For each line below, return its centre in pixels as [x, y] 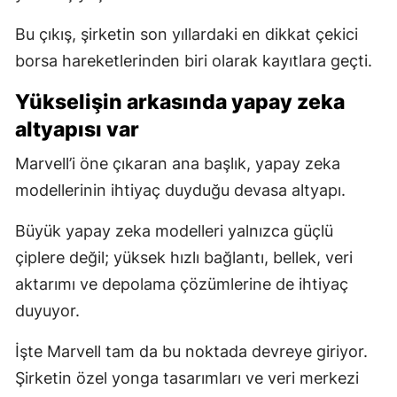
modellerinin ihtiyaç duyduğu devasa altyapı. [180, 190]
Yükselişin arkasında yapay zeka [180, 101]
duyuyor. [47, 310]
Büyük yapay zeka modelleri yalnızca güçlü [174, 230]
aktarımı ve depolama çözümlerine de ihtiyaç [182, 284]
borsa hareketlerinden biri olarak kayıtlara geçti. [194, 60]
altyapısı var [77, 129]
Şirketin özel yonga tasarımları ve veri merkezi [187, 378]
